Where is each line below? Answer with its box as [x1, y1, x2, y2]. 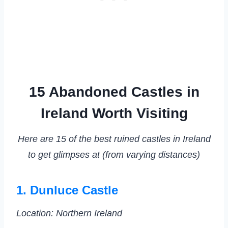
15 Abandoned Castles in [28, 84, 199, 100]
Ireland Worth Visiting [40, 105, 188, 122]
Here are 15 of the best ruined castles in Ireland [17, 134, 211, 145]
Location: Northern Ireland [16, 208, 122, 219]
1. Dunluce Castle [16, 183, 118, 197]
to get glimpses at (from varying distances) [28, 150, 200, 160]
